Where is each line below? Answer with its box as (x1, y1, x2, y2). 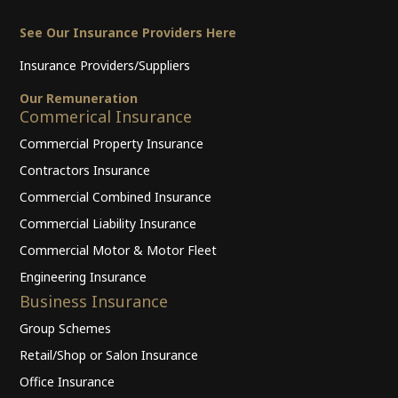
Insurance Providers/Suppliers (20, 57, 191, 75)
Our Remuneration (20, 90, 139, 107)
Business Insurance (20, 291, 169, 313)
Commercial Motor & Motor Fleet (20, 242, 218, 259)
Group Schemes (20, 320, 112, 338)
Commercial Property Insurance (20, 135, 204, 153)
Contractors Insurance (20, 162, 151, 179)
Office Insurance (20, 373, 115, 391)
